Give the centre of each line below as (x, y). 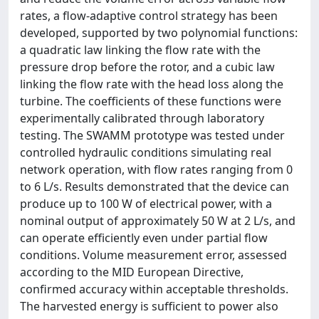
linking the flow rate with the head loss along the (152, 84)
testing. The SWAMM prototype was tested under (152, 135)
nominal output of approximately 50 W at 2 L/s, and (158, 220)
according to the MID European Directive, (132, 272)
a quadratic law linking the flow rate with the (140, 49)
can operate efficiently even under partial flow (144, 237)
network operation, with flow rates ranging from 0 (156, 169)
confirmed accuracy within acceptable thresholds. (154, 289)
